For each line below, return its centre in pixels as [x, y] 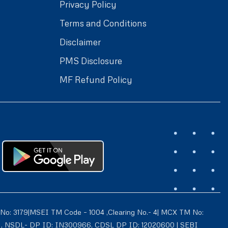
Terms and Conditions [103, 23]
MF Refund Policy [96, 79]
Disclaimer [80, 42]
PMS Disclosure [91, 61]
